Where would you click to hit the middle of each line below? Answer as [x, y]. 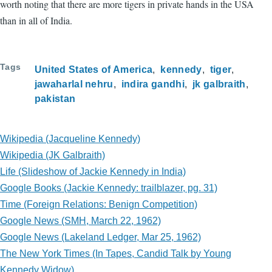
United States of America [93, 70]
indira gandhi [153, 84]
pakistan [55, 99]
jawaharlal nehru [74, 84]
